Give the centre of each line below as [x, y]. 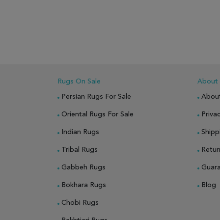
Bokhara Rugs [84, 185]
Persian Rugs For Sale [96, 97]
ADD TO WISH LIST [93, 14]
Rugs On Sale [79, 82]
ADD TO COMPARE [151, 14]
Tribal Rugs [80, 150]
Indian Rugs [80, 132]
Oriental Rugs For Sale [97, 114]
